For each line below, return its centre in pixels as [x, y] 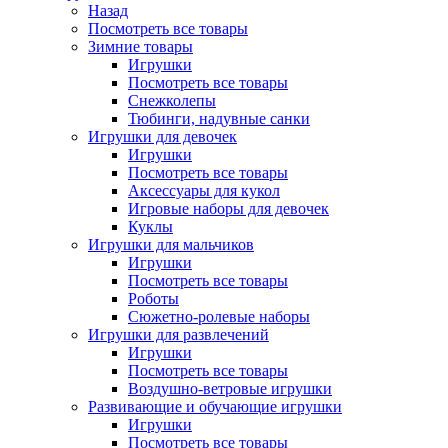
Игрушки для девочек [162, 136]
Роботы [153, 298]
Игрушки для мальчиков [171, 244]
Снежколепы [172, 100]
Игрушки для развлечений [178, 334]
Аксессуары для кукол [204, 190]
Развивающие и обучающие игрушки [215, 406]
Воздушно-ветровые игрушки [230, 388]
